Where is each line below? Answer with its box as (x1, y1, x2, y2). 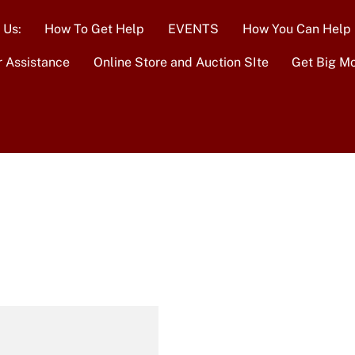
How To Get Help (44, 21, 145, 36)
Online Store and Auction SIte (93, 55, 269, 70)
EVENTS (167, 21, 219, 36)
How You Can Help (242, 21, 351, 36)
